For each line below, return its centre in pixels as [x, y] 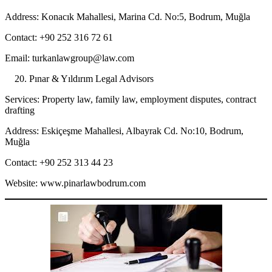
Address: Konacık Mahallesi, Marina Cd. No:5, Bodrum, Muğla [127, 17]
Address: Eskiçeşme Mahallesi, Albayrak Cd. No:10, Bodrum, [124, 131]
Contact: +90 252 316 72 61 [59, 38]
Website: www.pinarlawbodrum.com [75, 183]
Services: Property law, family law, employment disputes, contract [131, 100]
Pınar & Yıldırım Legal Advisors [91, 79]
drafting [20, 110]
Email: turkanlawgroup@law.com [70, 58]
